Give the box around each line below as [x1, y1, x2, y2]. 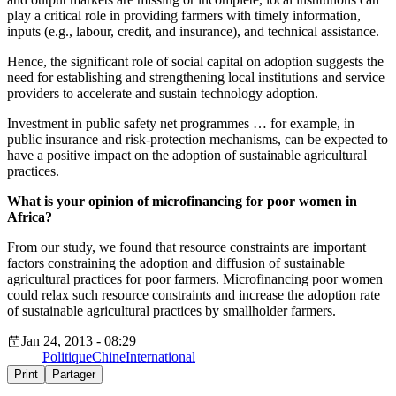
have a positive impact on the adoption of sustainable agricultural [7, 148, 367, 164]
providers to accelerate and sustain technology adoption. [7, 86, 318, 102]
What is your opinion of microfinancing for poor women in [7, 194, 357, 209]
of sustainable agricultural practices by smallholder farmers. [7, 303, 336, 319]
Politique [42, 349, 92, 365]
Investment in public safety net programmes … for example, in [7, 116, 354, 132]
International [126, 349, 195, 365]
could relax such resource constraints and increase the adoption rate [7, 287, 380, 303]
